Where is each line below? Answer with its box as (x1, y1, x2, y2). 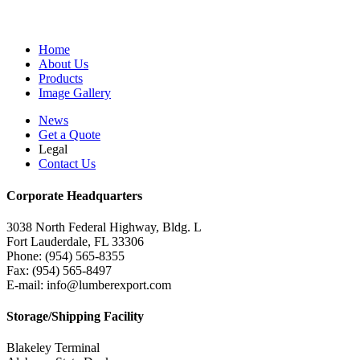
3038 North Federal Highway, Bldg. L (6, 219, 202, 234)
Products (39, 72, 83, 86)
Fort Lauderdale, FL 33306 (6, 234, 144, 248)
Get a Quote (39, 128, 100, 142)
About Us (39, 57, 88, 72)
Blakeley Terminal (6, 341, 100, 355)
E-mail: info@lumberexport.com (6, 277, 171, 292)
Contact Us (39, 157, 96, 171)
